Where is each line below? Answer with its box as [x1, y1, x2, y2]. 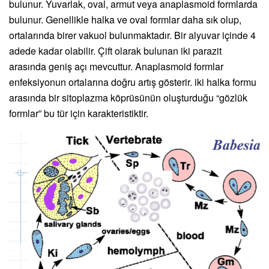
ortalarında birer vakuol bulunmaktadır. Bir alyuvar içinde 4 [9, 28, 256, 43]
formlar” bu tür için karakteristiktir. [9, 106, 148, 121]
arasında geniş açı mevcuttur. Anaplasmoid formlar [9, 59, 223, 74]
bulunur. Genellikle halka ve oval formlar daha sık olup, [9, 13, 241, 27]
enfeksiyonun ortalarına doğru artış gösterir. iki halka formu [9, 75, 256, 89]
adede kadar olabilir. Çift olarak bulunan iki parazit [9, 44, 222, 58]
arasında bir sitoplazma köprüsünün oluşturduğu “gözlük [9, 91, 247, 105]
